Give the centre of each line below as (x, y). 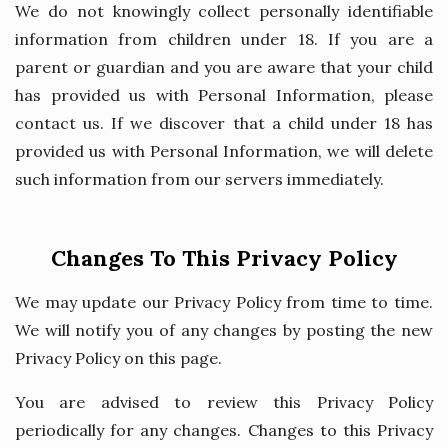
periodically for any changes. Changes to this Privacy (224, 430)
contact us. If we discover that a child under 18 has (224, 123)
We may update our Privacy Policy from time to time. (224, 302)
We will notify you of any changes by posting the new (224, 330)
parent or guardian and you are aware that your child (224, 67)
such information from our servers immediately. (199, 179)
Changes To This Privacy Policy (224, 258)
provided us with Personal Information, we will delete (224, 151)
